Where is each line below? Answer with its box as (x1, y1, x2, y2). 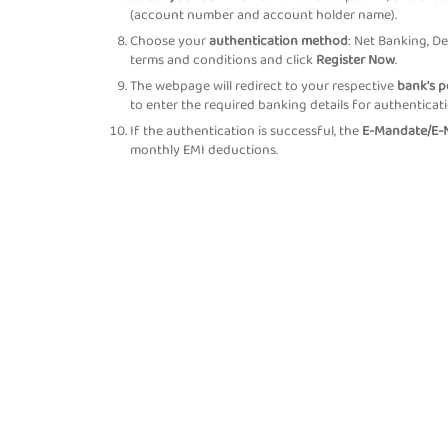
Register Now (316, 49, 395, 71)
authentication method (209, 30, 348, 52)
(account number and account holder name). (130, 4, 397, 26)
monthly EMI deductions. (130, 139, 278, 161)
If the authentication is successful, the (130, 120, 362, 142)
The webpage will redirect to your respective (130, 75, 397, 97)
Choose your (130, 30, 209, 52)
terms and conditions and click (130, 49, 316, 71)
